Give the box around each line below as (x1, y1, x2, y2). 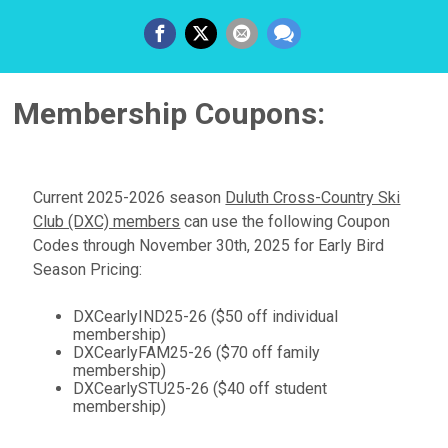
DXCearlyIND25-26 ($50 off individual (73, 306, 339, 326)
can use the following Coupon (180, 211, 391, 231)
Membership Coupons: (13, 95, 326, 131)
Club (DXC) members (33, 211, 181, 231)
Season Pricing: (33, 259, 143, 279)
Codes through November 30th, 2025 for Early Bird (33, 235, 385, 255)
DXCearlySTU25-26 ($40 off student (73, 378, 328, 398)
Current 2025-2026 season (33, 187, 226, 207)
